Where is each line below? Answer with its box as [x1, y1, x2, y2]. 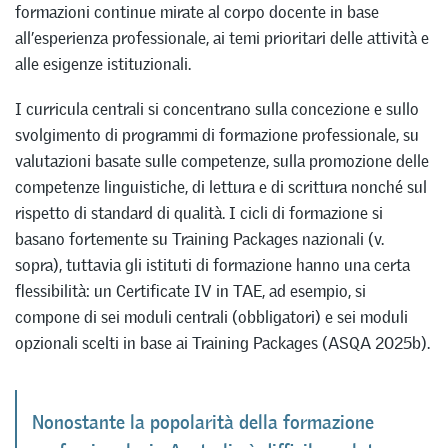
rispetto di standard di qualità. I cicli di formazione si [15, 201, 383, 224]
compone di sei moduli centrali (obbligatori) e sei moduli [15, 305, 408, 328]
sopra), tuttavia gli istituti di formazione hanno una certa [15, 253, 410, 276]
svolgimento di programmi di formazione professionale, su [15, 123, 419, 146]
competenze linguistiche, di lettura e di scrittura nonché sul [15, 175, 427, 198]
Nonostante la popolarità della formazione [32, 411, 374, 435]
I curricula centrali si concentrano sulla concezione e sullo [15, 97, 419, 120]
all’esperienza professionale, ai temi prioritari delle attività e [15, 27, 429, 50]
